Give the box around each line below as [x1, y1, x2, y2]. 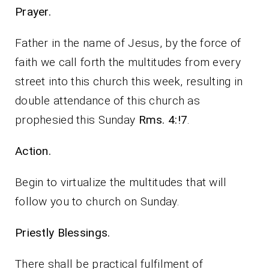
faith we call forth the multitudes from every [15, 55, 241, 70]
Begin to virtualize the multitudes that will [15, 175, 227, 190]
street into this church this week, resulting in [15, 74, 243, 89]
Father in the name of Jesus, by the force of [15, 36, 241, 50]
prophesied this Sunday [15, 113, 139, 127]
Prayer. [15, 5, 207, 19]
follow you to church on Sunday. [15, 195, 180, 209]
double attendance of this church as [15, 94, 200, 108]
